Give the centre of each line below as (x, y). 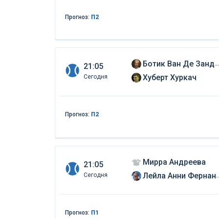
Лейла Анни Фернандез (179, 176)
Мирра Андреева (174, 162)
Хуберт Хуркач (169, 78)
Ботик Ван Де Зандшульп (178, 64)
